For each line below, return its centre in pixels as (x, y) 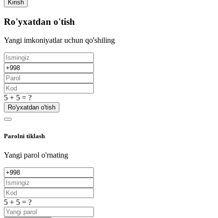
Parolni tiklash (24, 136)
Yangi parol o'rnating (36, 155)
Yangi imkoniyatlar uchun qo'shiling (59, 40)
